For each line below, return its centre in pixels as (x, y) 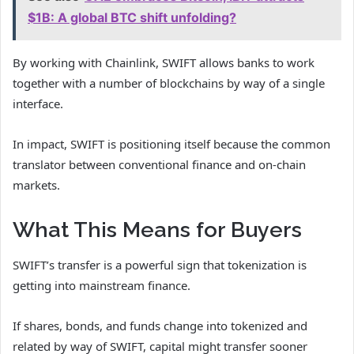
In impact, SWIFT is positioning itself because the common (171, 143)
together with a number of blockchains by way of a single (169, 83)
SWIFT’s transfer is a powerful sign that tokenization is (160, 265)
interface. (38, 103)
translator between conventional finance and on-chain (159, 164)
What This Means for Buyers (157, 229)
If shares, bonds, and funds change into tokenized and (160, 326)
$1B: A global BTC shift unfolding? (132, 17)
